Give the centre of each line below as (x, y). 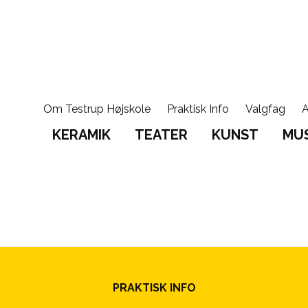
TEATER (161, 135)
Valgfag (265, 109)
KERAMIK (81, 135)
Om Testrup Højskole (97, 109)
